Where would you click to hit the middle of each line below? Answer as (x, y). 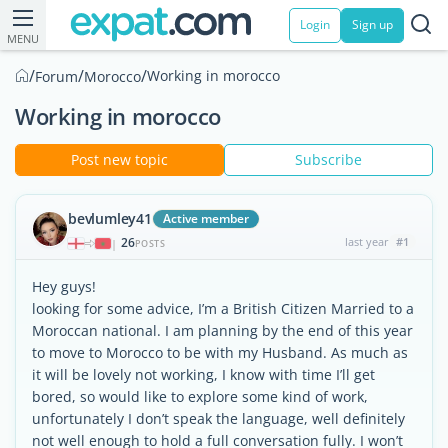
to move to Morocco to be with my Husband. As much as (220, 352)
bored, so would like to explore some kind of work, (200, 396)
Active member (205, 218)
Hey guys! (64, 286)
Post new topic (119, 159)
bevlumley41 (110, 218)
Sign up (372, 24)
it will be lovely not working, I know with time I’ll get (203, 374)
